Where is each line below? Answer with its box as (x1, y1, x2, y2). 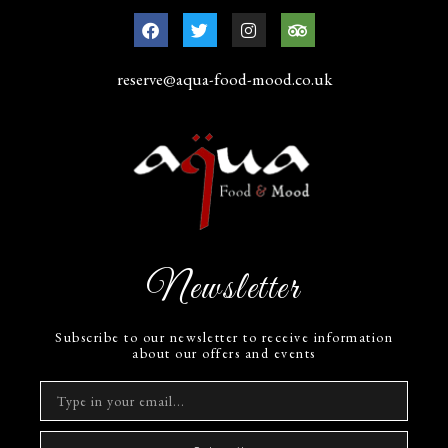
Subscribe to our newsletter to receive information (55, 327, 393, 346)
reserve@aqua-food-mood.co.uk (116, 68, 332, 91)
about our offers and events (132, 343, 316, 362)
